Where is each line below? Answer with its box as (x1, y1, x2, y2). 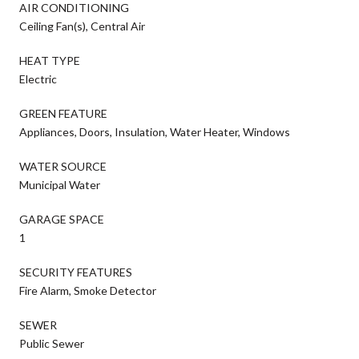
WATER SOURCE (19, 159, 107, 173)
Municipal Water (19, 177, 100, 192)
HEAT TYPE (19, 53, 80, 67)
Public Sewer (19, 336, 84, 350)
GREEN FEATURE (19, 106, 107, 120)
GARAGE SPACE (19, 212, 104, 226)
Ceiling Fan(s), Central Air (19, 18, 145, 33)
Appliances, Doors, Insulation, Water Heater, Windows (19, 124, 290, 139)
